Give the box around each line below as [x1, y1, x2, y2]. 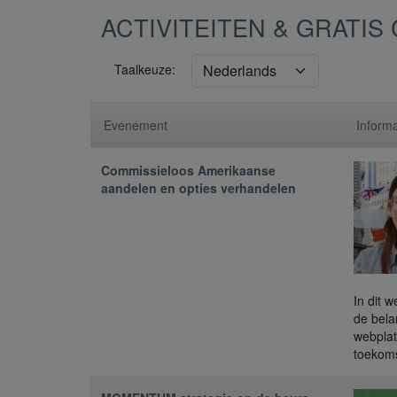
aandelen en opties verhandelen [101, 179, 296, 198]
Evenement [104, 116, 167, 135]
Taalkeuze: [114, 60, 175, 79]
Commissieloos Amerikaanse [101, 161, 276, 180]
